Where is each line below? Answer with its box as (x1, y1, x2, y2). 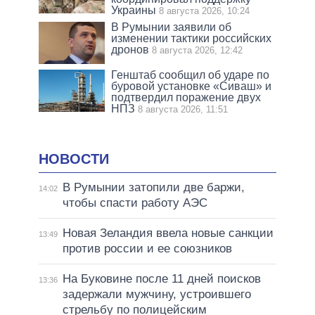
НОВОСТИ (39, 150, 109, 167)
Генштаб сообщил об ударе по (111, 68, 270, 81)
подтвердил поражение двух (111, 91, 262, 103)
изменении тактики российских (111, 32, 272, 44)
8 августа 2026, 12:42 (152, 44, 243, 56)
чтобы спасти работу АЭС (62, 196, 207, 210)
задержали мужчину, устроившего (62, 288, 251, 302)
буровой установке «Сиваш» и (111, 79, 272, 92)
